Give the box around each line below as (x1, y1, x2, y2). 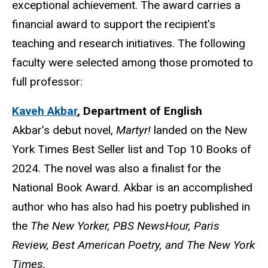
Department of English (83, 103, 205, 118)
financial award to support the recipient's (12, 17, 215, 32)
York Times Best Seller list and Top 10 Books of (12, 142, 251, 156)
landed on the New (154, 123, 247, 137)
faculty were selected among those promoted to (12, 56, 253, 70)
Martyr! (116, 123, 154, 137)
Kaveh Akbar (12, 103, 77, 118)
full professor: (12, 75, 89, 89)
